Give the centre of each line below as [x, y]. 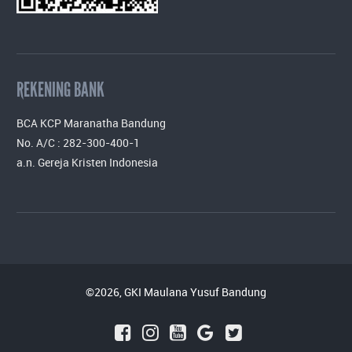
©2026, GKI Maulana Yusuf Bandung [176, 292]
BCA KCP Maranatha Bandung [91, 123]
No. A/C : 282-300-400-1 [78, 142]
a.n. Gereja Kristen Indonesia [87, 162]
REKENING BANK [60, 89]
